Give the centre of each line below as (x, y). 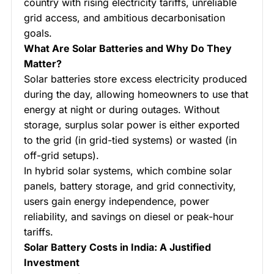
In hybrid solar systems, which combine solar (128, 171)
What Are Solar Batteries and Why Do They (128, 49)
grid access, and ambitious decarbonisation (124, 18)
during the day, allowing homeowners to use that (136, 94)
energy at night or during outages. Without (122, 110)
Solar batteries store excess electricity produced (135, 79)
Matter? (43, 64)
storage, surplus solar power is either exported (132, 125)
